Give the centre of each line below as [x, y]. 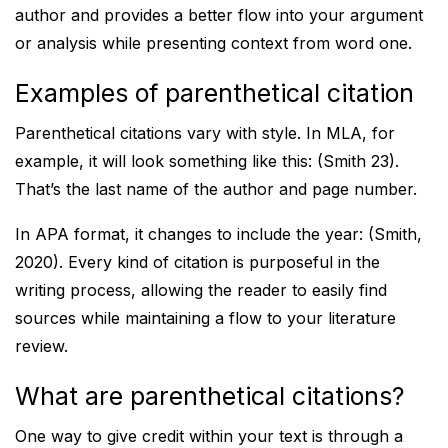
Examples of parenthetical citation [214, 93]
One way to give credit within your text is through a [209, 436]
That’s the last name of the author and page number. [216, 189]
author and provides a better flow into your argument [219, 15]
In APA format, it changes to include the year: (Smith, [218, 234]
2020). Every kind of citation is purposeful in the [197, 262]
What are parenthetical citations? [209, 396]
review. [41, 346]
